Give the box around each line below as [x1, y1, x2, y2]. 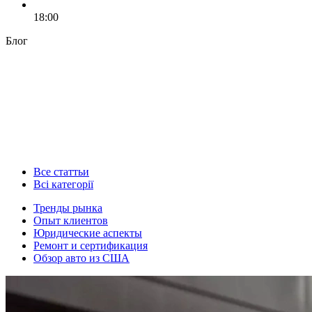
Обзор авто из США [33, 251, 130, 264]
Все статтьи [33, 165, 89, 178]
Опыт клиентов [33, 214, 108, 226]
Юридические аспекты [33, 226, 142, 239]
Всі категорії [33, 178, 93, 190]
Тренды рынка [33, 201, 102, 214]
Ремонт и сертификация [33, 239, 148, 251]
